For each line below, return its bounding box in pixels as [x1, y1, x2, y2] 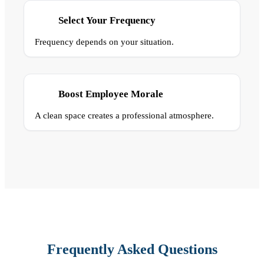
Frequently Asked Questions [47, 241, 217, 257]
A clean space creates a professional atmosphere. [35, 110, 214, 120]
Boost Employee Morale [58, 88, 163, 100]
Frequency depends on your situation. [35, 37, 174, 47]
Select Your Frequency [58, 14, 156, 26]
